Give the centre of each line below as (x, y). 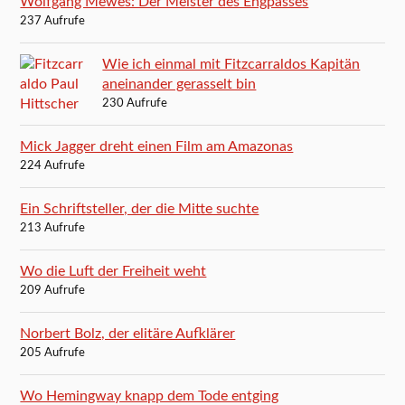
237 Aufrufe (53, 22)
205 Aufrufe (53, 353)
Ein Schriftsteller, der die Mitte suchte (140, 209)
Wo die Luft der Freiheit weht (113, 272)
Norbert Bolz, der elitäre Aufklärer (128, 334)
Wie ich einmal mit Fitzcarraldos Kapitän (231, 65)
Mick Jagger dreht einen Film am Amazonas (157, 147)
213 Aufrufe (53, 229)
